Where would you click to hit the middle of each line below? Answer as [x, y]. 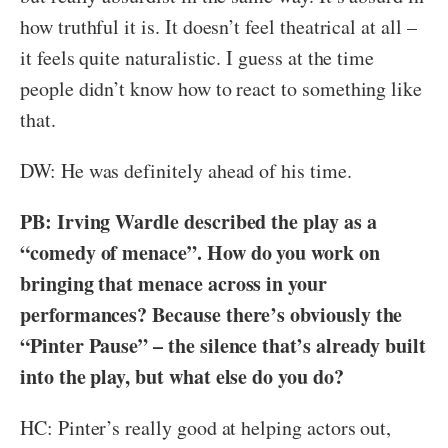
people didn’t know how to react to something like [221, 88]
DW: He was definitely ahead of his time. [186, 170]
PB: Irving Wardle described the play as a [198, 221]
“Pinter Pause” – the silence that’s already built [223, 345]
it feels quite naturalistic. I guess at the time [197, 57]
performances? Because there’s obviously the [211, 314]
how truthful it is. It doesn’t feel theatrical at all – [218, 26]
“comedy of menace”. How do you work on [200, 252]
